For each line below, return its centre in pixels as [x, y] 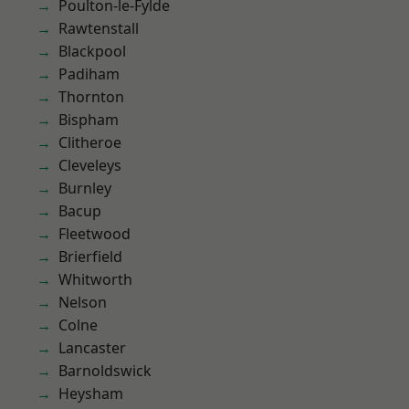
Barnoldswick [105, 371]
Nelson [83, 302]
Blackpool [92, 51]
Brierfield [90, 257]
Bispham [89, 120]
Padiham [89, 74]
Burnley [85, 188]
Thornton [91, 97]
